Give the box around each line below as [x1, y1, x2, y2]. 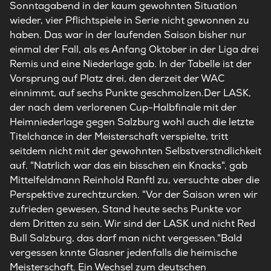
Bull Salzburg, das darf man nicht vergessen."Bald [10, 232, 242, 244]
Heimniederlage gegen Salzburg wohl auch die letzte [10, 116, 254, 128]
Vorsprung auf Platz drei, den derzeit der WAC [10, 72, 224, 85]
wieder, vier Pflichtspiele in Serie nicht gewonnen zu [10, 14, 249, 27]
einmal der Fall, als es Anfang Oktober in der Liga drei [10, 43, 259, 56]
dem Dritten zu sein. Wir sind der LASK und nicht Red [10, 217, 255, 230]
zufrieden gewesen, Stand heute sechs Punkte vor [10, 203, 241, 215]
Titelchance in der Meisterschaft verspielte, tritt [10, 130, 228, 143]
